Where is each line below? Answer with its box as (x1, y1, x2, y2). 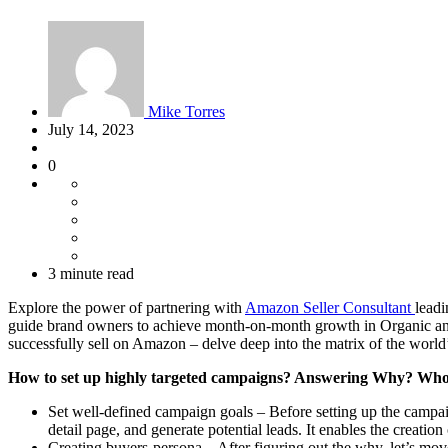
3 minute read (48, 264, 134, 282)
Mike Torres (144, 102, 225, 120)
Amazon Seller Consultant (245, 298, 415, 316)
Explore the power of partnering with (8, 298, 245, 316)
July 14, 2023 (48, 120, 134, 138)
